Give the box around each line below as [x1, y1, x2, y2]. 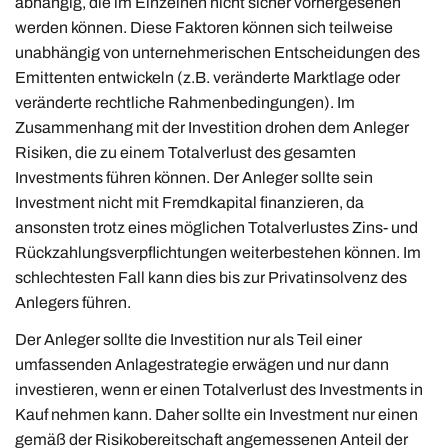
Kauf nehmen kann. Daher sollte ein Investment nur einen [15, 406, 418, 423]
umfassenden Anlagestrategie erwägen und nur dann [15, 356, 389, 373]
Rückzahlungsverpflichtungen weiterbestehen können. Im [15, 243, 421, 261]
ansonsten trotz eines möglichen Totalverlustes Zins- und [15, 218, 418, 236]
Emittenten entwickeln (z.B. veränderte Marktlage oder [15, 68, 400, 86]
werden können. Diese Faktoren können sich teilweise [15, 18, 393, 36]
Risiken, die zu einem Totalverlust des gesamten [15, 143, 356, 161]
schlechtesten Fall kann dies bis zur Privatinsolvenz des [15, 268, 407, 286]
